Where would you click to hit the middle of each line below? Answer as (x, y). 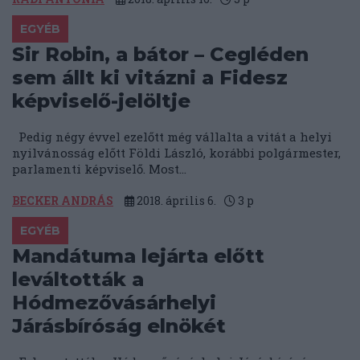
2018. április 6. (175, 201)
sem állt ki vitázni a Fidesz (150, 78)
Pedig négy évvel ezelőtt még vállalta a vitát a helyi (172, 137)
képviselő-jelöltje (101, 101)
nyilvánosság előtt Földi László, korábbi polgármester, (176, 153)
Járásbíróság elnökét (119, 326)
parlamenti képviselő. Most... (99, 169)
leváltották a (78, 280)
